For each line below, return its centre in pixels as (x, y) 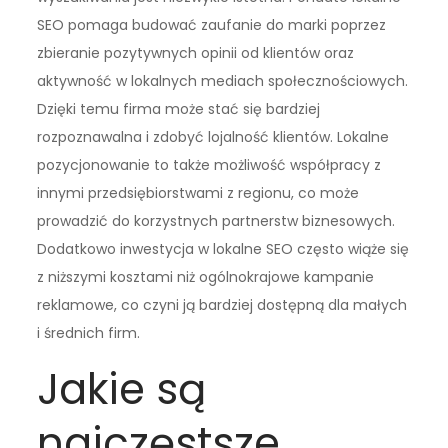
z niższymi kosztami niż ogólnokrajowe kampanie (206, 277)
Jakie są (122, 390)
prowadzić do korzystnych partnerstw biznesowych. (216, 221)
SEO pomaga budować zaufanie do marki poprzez (212, 25)
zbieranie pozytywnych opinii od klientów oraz (196, 53)
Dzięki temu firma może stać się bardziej (179, 109)
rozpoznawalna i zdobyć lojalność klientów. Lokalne (213, 137)
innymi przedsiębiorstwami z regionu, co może (198, 193)
